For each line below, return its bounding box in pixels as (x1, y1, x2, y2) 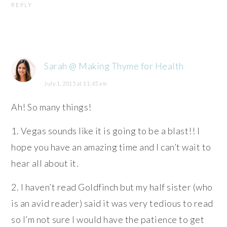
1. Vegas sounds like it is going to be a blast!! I (11, 125, 200, 136)
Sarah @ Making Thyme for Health (44, 60, 184, 71)
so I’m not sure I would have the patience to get (11, 213, 205, 225)
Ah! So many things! (11, 101, 92, 112)
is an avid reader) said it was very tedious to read (11, 197, 213, 209)
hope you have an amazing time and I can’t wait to (11, 141, 211, 153)
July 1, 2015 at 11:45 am (44, 80, 107, 87)
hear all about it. (11, 157, 79, 169)
